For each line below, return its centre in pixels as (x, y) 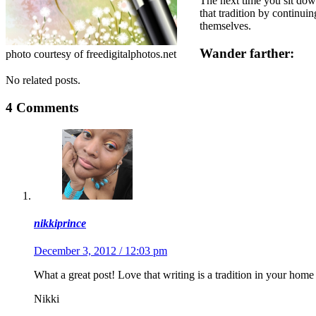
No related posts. (43, 80)
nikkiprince (60, 223)
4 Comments (42, 107)
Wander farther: (247, 53)
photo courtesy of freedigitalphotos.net (91, 54)
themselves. (225, 25)
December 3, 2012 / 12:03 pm (101, 251)
